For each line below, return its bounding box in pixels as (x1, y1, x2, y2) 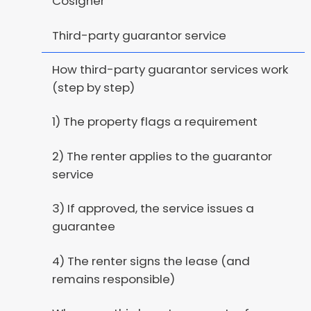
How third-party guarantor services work (51, 61, 288, 78)
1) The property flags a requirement (51, 113, 258, 131)
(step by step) (51, 79, 135, 96)
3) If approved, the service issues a (51, 200, 254, 217)
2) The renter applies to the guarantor (51, 147, 272, 165)
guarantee (51, 218, 115, 235)
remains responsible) (51, 270, 175, 287)
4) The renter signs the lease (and (51, 252, 250, 269)
